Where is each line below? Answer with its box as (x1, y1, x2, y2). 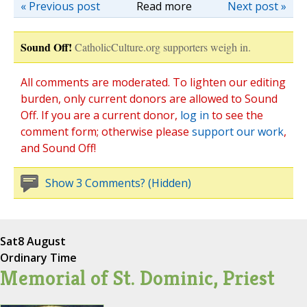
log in (180, 108, 209, 123)
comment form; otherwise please (21, 124, 192, 140)
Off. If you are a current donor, (21, 108, 180, 123)
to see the (209, 108, 263, 123)
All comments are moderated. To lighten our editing (21, 75, 286, 90)
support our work (192, 124, 284, 140)
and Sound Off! (21, 140, 96, 156)
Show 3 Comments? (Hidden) (45, 175, 191, 191)
